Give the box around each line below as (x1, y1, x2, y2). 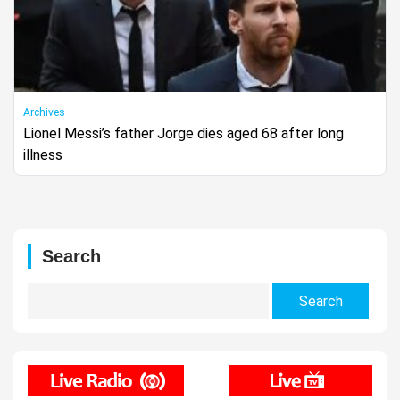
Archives (23, 105, 65, 119)
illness (23, 146, 62, 163)
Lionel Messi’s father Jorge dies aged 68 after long (23, 124, 344, 142)
